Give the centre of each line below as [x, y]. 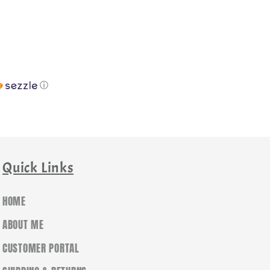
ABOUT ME [23, 224]
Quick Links [38, 167]
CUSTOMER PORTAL [41, 248]
